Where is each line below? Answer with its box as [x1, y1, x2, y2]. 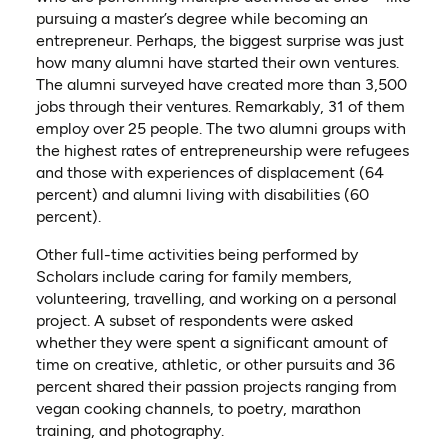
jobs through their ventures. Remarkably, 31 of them [35, 96, 405, 116]
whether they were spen [35, 332, 210, 352]
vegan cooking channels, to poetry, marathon [35, 398, 361, 418]
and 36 [341, 354, 395, 374]
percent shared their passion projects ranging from [35, 376, 397, 396]
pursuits [285, 354, 342, 374]
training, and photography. [35, 420, 224, 440]
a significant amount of [215, 332, 388, 352]
